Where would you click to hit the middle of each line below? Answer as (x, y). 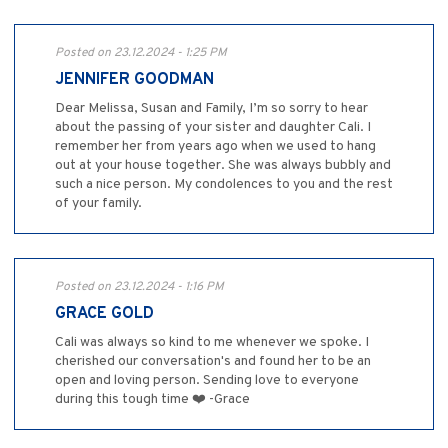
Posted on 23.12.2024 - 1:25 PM (141, 53)
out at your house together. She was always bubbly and (223, 166)
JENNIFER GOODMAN (134, 80)
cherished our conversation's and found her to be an (213, 362)
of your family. (98, 204)
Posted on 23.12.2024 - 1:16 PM (139, 287)
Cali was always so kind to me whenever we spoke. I (212, 343)
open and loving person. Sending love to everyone (207, 381)
